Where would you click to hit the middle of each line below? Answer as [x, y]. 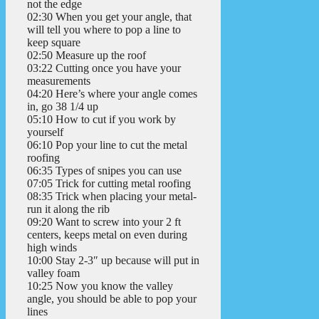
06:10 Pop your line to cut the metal [107, 145]
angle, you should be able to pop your [112, 298]
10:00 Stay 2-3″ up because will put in [113, 260]
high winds [52, 247]
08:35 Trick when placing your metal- [112, 196]
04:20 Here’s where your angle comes [112, 93]
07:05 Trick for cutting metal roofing [109, 183]
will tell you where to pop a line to [104, 29]
